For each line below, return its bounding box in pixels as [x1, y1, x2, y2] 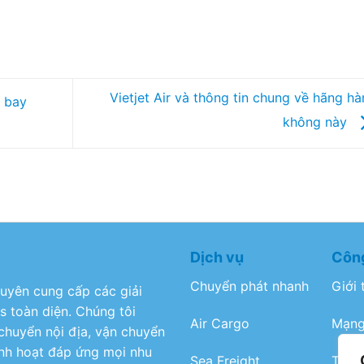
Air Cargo [189, 314, 249, 331]
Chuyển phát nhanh [189, 277, 309, 294]
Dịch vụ [189, 248, 244, 266]
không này [283, 114, 351, 131]
